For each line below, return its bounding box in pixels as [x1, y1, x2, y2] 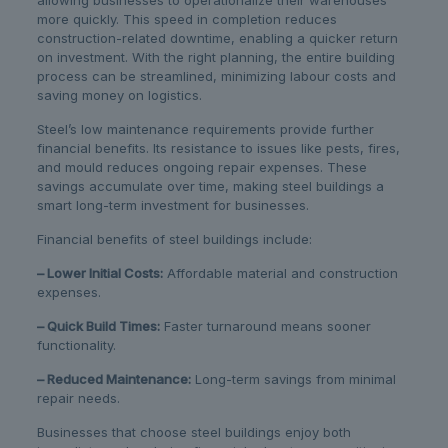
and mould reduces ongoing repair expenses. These [36, 159, 367, 176]
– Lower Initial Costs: [36, 265, 163, 282]
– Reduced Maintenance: [36, 371, 191, 388]
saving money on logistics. [36, 87, 202, 104]
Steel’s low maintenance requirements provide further [36, 121, 374, 138]
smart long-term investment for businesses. [36, 197, 309, 214]
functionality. [36, 337, 116, 354]
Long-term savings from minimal [190, 371, 396, 388]
